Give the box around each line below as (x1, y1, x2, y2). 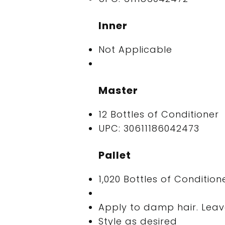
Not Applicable (98, 43, 172, 56)
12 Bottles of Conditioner (98, 107, 219, 121)
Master (98, 83, 138, 97)
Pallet (98, 148, 131, 162)
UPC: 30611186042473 (98, 122, 199, 135)
